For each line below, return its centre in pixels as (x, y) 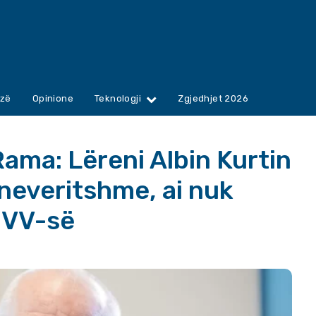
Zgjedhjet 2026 (213, 99)
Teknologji (118, 99)
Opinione (53, 99)
